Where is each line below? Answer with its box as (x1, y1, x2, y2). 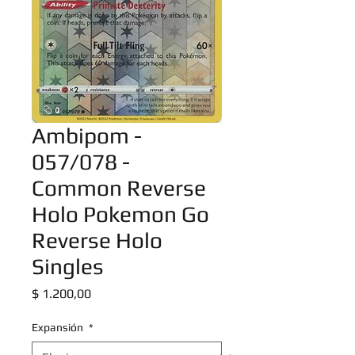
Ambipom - (32, 123, 142, 148)
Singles (32, 254, 104, 279)
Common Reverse (32, 175, 206, 200)
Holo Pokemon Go (32, 201, 209, 227)
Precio (90, 285, 125, 300)
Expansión (32, 321, 86, 334)
